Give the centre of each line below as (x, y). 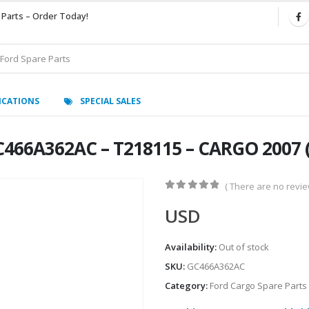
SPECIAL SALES (110, 101)
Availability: (192, 247)
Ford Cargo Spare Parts (258, 286)
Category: (187, 286)
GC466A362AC (216, 267)
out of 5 (201, 198)
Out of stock (244, 247)
